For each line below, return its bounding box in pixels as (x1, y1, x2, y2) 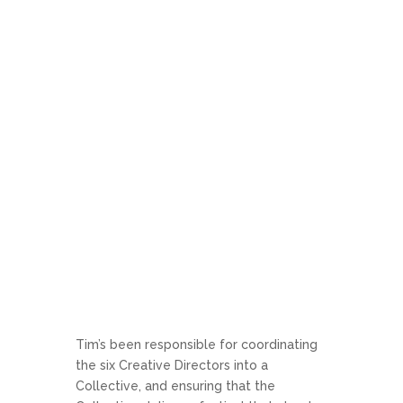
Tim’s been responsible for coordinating (76, 337, 318, 352)
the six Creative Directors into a (76, 358, 268, 372)
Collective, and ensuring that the (76, 379, 275, 393)
